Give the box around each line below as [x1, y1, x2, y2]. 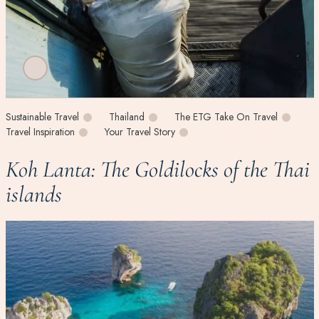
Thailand [108, 110, 145, 125]
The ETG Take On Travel [174, 110, 278, 125]
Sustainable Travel [5, 110, 79, 125]
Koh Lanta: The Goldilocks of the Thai [5, 155, 310, 184]
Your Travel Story [104, 125, 175, 140]
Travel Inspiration [5, 125, 75, 140]
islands [5, 180, 62, 209]
